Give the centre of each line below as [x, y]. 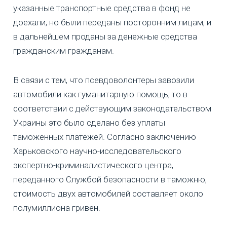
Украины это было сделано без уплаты [89, 123]
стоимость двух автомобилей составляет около [108, 194]
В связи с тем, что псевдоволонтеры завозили [104, 80]
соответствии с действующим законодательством [112, 109]
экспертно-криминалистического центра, [93, 165]
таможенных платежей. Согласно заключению [105, 137]
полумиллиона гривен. [57, 208]
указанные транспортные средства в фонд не [102, 8]
